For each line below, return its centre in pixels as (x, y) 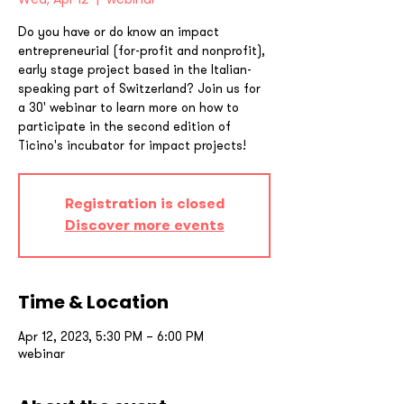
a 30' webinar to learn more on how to (129, 107)
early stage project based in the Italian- (135, 69)
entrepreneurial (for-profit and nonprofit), (142, 50)
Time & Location (93, 302)
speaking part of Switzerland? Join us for (139, 88)
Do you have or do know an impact (119, 32)
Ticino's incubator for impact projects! (132, 145)
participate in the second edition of (124, 126)
